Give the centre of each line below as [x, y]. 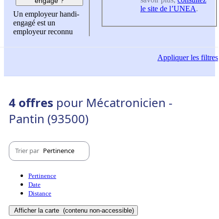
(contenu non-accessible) [98, 210]
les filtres [203, 58]
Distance [40, 193]
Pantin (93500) [49, 118]
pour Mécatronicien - [114, 102]
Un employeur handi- [46, 14]
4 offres [33, 102]
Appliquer [173, 58]
